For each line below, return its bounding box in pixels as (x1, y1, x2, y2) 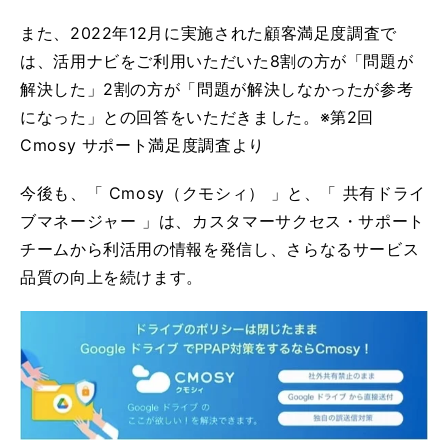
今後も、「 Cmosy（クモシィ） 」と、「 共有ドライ (20, 182, 426, 203)
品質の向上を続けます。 (20, 266, 204, 287)
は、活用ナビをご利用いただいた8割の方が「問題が (20, 50, 414, 71)
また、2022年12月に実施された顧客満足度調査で (20, 22, 397, 43)
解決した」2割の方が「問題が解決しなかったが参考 (20, 78, 414, 99)
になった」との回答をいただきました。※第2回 (20, 106, 375, 127)
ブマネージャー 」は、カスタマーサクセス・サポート (20, 210, 425, 231)
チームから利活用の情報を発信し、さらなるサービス (20, 238, 420, 259)
